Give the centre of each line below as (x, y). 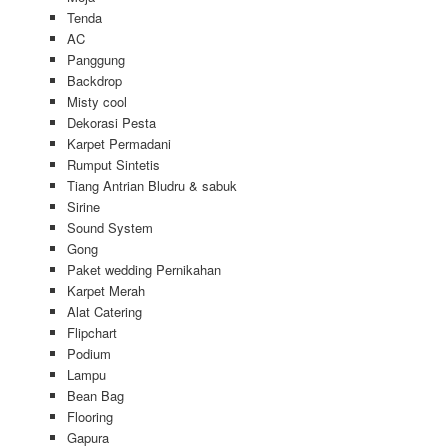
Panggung (95, 60)
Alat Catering (104, 312)
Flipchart (91, 333)
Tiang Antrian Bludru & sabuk (151, 186)
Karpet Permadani (118, 144)
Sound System (109, 228)
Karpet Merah (105, 291)
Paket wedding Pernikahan (143, 270)
